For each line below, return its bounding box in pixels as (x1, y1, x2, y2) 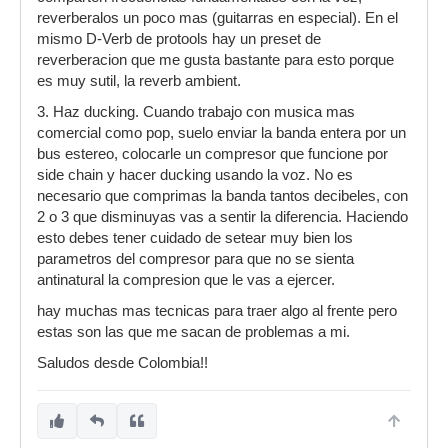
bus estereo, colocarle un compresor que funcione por (37, 146, 388, 162)
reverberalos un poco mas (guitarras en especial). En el (37, 10, 398, 26)
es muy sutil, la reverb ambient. (37, 73, 241, 89)
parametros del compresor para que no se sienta (37, 251, 354, 267)
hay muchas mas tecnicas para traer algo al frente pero (37, 303, 397, 319)
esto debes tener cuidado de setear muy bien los (37, 230, 353, 246)
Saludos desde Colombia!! (37, 355, 208, 371)
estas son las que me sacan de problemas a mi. (37, 324, 350, 340)
